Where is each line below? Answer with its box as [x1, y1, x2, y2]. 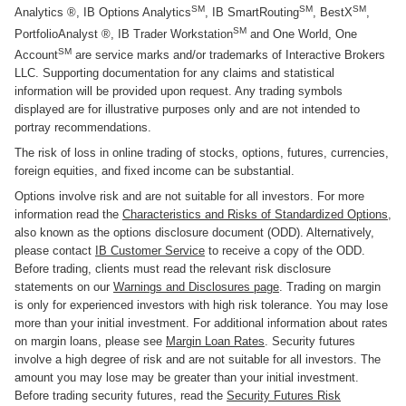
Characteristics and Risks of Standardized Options [122, 208, 388, 222]
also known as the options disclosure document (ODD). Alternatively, [14, 226, 374, 240]
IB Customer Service [95, 244, 205, 258]
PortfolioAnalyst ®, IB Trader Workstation [14, 27, 233, 42]
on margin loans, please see [14, 334, 166, 349]
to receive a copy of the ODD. [205, 244, 365, 258]
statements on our [14, 280, 113, 295]
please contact [14, 244, 95, 258]
